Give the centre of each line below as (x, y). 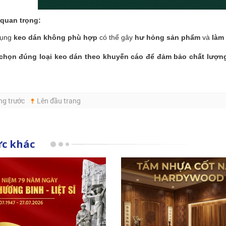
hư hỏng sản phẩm (168, 37)
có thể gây (116, 37)
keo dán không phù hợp (56, 37)
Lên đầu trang (59, 100)
